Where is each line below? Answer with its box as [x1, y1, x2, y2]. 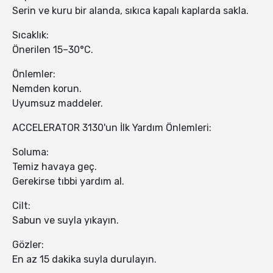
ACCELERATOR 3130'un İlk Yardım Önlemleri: [12, 122, 211, 134]
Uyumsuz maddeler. [12, 97, 103, 110]
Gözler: [12, 239, 44, 251]
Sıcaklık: [12, 29, 49, 41]
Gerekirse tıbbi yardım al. [12, 175, 124, 188]
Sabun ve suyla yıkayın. [12, 214, 119, 227]
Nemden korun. [12, 83, 82, 95]
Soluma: [12, 146, 49, 158]
